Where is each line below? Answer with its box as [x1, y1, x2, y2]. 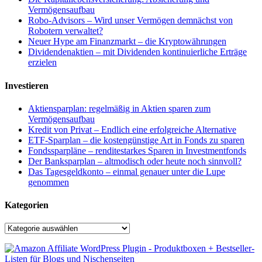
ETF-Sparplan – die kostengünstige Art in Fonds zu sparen [28, 135, 244, 145]
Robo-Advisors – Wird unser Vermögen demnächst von [28, 15, 233, 26]
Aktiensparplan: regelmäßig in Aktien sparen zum [28, 103, 211, 113]
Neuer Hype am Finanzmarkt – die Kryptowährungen [28, 36, 226, 47]
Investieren [5, 80, 49, 91]
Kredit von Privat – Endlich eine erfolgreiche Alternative [28, 124, 236, 135]
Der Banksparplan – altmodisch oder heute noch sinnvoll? [28, 156, 242, 166]
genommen [28, 177, 69, 187]
